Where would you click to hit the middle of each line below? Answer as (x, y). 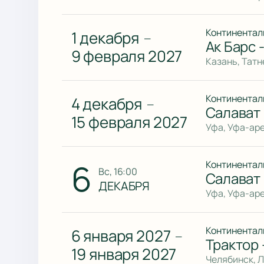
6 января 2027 (121, 236)
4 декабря (107, 104)
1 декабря (105, 38)
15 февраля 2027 (129, 122)
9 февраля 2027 (127, 56)
